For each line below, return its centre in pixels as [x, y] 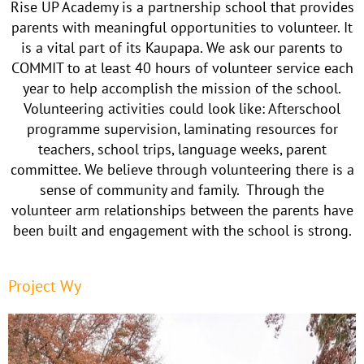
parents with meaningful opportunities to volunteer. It [182, 27]
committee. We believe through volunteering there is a [182, 169]
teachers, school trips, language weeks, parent [182, 149]
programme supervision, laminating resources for [182, 129]
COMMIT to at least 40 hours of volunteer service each [182, 68]
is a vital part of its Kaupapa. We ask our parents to [182, 48]
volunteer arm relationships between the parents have [182, 210]
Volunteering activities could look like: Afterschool [182, 108]
